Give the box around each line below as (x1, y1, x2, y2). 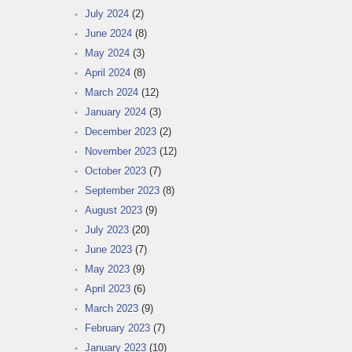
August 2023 (85, 203, 142, 216)
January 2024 (85, 105, 146, 118)
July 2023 (85, 223, 129, 236)
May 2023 (85, 262, 130, 275)
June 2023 (85, 243, 132, 255)
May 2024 (85, 46, 130, 59)
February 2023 (85, 321, 150, 334)
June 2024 (85, 27, 132, 39)
